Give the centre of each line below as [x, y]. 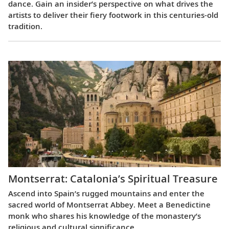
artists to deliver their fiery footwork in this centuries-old [113, 15]
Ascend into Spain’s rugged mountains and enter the [106, 193]
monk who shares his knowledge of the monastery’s [105, 216]
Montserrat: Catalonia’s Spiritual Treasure [113, 179]
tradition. [25, 26]
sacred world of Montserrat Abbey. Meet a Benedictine [109, 205]
